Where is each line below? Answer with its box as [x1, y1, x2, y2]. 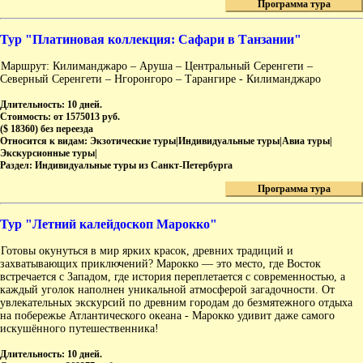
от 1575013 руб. [53, 111, 120, 123]
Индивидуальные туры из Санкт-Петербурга [35, 160, 233, 172]
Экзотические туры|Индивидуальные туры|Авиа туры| [90, 135, 332, 147]
